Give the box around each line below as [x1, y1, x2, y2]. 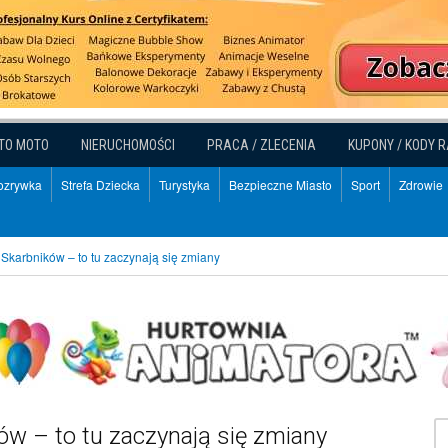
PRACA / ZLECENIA [207, 137, 316, 154]
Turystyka [159, 176, 210, 194]
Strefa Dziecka [61, 176, 140, 194]
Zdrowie [399, 176, 443, 194]
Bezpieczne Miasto [229, 176, 332, 194]
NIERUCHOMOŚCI [81, 137, 175, 154]
